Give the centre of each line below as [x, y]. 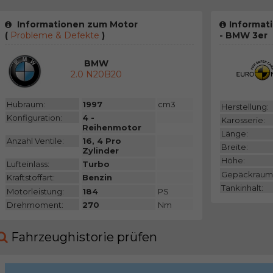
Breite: [234, 147]
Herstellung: [245, 106]
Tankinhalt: [242, 187]
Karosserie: [243, 120]
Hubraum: [26, 104]
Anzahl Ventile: [35, 141]
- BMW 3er [243, 36]
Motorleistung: [35, 191]
